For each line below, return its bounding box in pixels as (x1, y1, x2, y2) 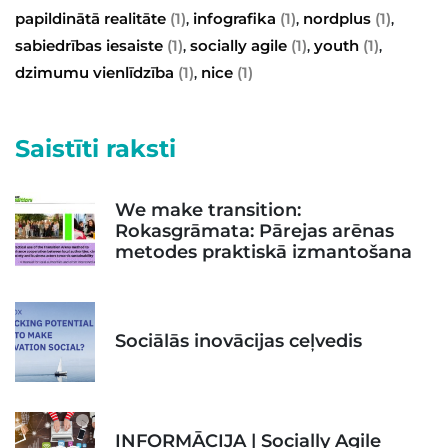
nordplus (303, 8, 371, 28)
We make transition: (115, 199, 301, 222)
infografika (193, 8, 276, 28)
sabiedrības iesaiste (15, 35, 163, 55)
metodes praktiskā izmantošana (115, 241, 412, 264)
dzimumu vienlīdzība (15, 62, 174, 82)
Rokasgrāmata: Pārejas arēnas (115, 220, 394, 243)
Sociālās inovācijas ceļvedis (115, 330, 362, 353)
